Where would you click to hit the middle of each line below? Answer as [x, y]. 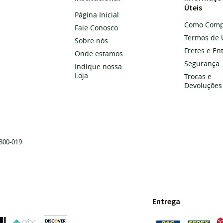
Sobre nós [91, 41]
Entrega [166, 201]
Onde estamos [99, 54]
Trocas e [198, 76]
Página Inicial [97, 15]
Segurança [202, 63]
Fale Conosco [96, 28]
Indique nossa [98, 66]
